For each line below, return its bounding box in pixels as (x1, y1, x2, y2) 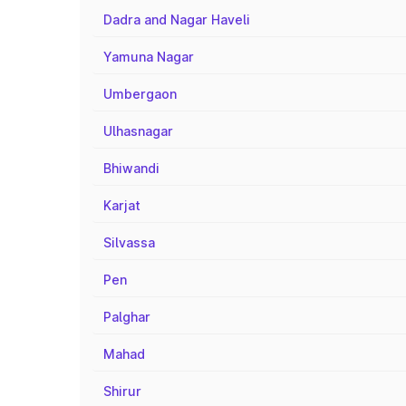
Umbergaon (103, 86, 177, 101)
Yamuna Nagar (103, 49, 194, 64)
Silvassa (103, 235, 155, 250)
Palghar (103, 309, 150, 324)
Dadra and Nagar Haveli (103, 12, 250, 27)
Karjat (103, 198, 140, 213)
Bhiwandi (103, 160, 159, 176)
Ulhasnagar (103, 123, 173, 139)
